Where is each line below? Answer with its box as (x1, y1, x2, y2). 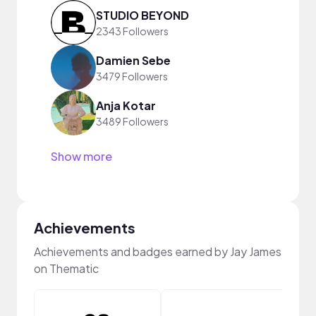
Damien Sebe (96, 52, 171, 68)
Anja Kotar (96, 97, 156, 113)
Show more (51, 149, 112, 164)
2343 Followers (96, 24, 169, 37)
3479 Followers (96, 69, 168, 83)
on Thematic (34, 261, 99, 276)
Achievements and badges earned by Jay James (34, 244, 281, 259)
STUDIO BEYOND (96, 7, 189, 23)
